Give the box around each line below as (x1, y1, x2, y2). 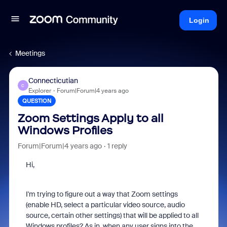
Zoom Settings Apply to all (17, 111, 164, 125)
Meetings (15, 49, 45, 58)
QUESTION (22, 97, 51, 104)
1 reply (107, 141, 127, 150)
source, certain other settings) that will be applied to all (25, 211, 199, 220)
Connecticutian (28, 76, 78, 85)
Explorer (28, 87, 51, 95)
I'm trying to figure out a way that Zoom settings (25, 190, 178, 199)
